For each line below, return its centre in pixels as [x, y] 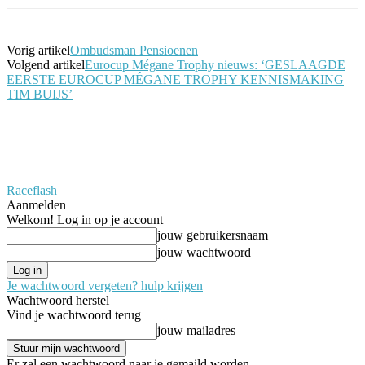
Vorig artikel [38, 50]
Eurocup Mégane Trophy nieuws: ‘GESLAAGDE [215, 64]
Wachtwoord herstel [58, 300]
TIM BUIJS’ [40, 94]
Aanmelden [36, 204]
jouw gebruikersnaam [213, 235]
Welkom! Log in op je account [85, 219]
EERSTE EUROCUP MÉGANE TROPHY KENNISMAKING [175, 79]
